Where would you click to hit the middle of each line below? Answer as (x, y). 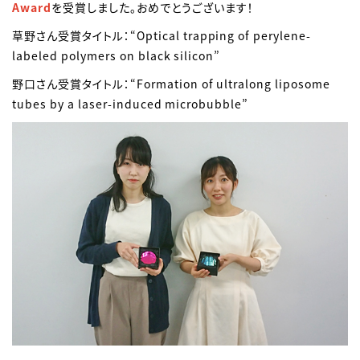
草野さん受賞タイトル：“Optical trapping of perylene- (162, 35)
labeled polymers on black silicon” (117, 55)
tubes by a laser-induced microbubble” (131, 103)
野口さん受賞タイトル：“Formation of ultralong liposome (172, 83)
